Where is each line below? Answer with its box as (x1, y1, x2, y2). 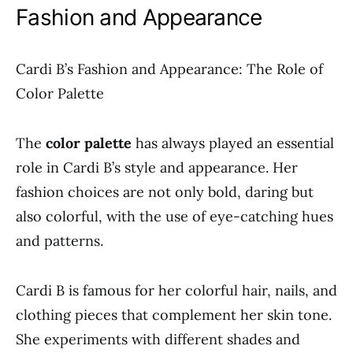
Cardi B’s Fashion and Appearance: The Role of (16, 60, 323, 78)
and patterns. (16, 232, 103, 250)
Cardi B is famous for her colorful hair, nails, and (16, 281, 337, 299)
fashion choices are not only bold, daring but (16, 183, 314, 201)
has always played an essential (132, 134, 334, 152)
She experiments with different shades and (16, 330, 300, 348)
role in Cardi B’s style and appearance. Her (16, 158, 298, 176)
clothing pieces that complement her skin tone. (16, 306, 332, 324)
